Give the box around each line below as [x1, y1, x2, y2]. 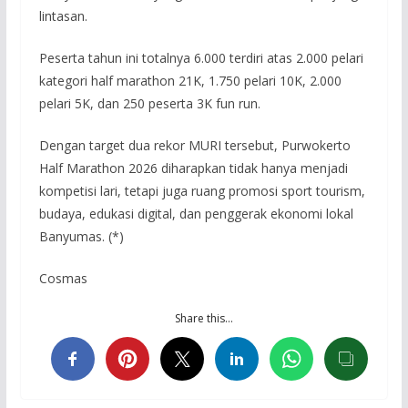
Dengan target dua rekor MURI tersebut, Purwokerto [38, 137, 351, 155]
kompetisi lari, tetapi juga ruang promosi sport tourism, [38, 182, 365, 200]
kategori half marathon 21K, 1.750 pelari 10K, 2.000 [38, 72, 342, 90]
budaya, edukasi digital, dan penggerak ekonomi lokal [38, 205, 353, 223]
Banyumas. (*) [38, 228, 124, 246]
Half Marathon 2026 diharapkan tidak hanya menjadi [38, 159, 348, 178]
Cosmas [38, 270, 87, 288]
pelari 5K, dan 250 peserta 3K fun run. [38, 95, 260, 113]
